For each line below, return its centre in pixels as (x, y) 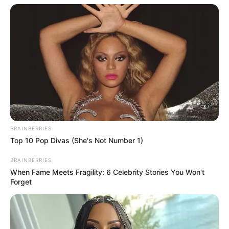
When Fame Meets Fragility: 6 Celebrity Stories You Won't (107, 172)
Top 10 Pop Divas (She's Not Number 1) (77, 141)
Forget (21, 182)
